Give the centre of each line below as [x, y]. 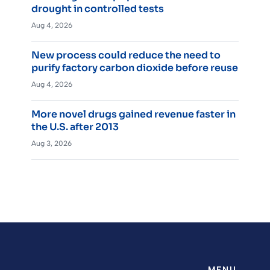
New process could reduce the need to [126, 55]
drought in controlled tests [98, 8]
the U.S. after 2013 [75, 127]
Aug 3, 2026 [52, 143]
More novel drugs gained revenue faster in [133, 114]
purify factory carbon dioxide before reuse [135, 67]
